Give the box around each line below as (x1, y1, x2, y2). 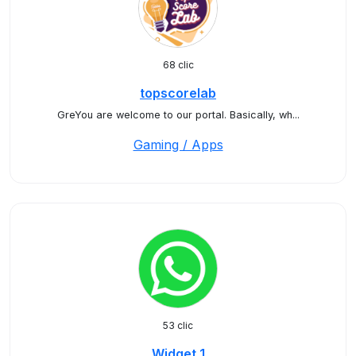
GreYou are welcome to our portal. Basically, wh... (56, 109, 300, 121)
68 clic (162, 59, 194, 71)
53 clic (163, 319, 193, 331)
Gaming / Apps (133, 137, 223, 153)
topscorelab (140, 85, 216, 101)
